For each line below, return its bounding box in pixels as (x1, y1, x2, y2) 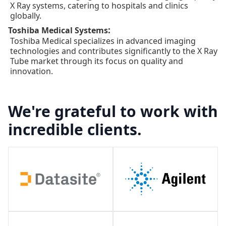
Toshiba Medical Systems (8, 24, 108, 36)
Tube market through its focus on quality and (10, 55, 183, 67)
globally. (10, 10, 41, 21)
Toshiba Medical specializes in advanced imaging (10, 35, 196, 46)
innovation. (10, 65, 53, 77)
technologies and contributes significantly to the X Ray (10, 45, 217, 56)
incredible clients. (8, 119, 142, 140)
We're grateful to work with (8, 100, 218, 122)
